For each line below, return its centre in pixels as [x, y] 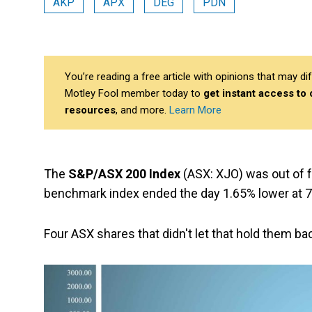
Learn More [195, 110]
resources [90, 110]
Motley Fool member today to [134, 94]
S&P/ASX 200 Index [124, 174]
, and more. [142, 110]
